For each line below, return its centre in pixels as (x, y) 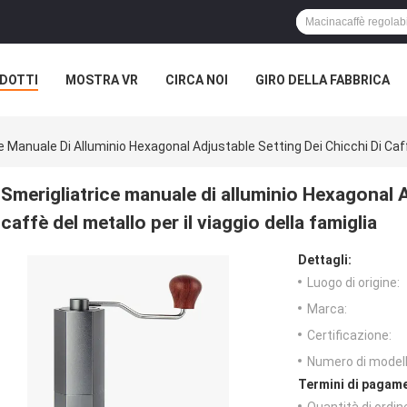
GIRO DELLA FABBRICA (323, 80)
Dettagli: (325, 260)
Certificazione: (349, 336)
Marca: (327, 309)
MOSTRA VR (102, 80)
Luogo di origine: (353, 283)
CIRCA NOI (197, 80)
